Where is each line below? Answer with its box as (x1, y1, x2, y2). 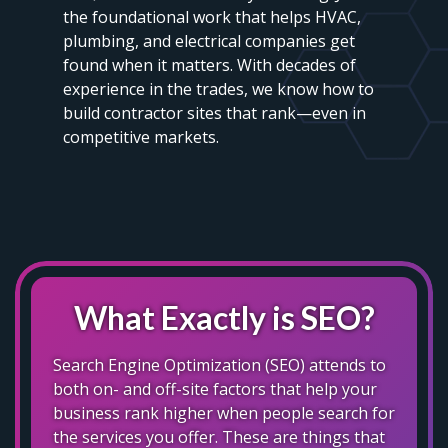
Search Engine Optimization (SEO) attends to (53, 353, 386, 376)
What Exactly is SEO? (73, 297, 375, 337)
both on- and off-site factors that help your (53, 377, 377, 400)
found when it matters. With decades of (63, 53, 356, 76)
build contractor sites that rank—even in (63, 101, 366, 124)
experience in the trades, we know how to (63, 77, 374, 100)
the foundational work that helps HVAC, (63, 5, 361, 28)
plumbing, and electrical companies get (63, 29, 355, 52)
